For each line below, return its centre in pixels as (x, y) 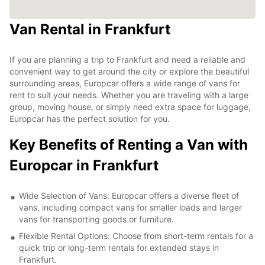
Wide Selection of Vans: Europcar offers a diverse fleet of (129, 195)
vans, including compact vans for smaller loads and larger (130, 207)
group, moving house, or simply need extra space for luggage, (130, 106)
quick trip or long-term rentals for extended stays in (119, 247)
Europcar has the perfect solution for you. (90, 118)
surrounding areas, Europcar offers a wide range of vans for (125, 83)
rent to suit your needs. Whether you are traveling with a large (129, 95)
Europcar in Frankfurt (84, 165)
